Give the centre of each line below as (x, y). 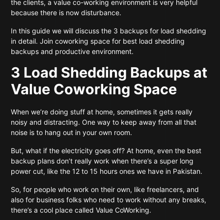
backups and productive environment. (73, 51)
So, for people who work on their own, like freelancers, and (105, 189)
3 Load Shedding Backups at (109, 72)
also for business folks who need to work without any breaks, (109, 200)
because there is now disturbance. (66, 13)
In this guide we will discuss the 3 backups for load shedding (109, 31)
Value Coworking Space (94, 89)
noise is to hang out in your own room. (73, 132)
